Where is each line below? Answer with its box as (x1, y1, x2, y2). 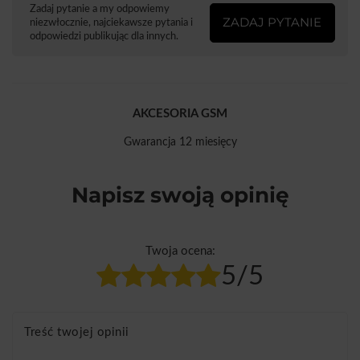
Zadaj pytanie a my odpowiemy (30, 2, 170, 14)
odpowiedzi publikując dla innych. (30, 30, 178, 42)
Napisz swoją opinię (71, 182, 289, 209)
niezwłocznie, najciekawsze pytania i (30, 16, 193, 28)
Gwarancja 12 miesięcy (123, 136, 237, 149)
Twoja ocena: (145, 244, 215, 257)
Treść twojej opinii (24, 325, 129, 338)
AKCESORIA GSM (133, 107, 227, 120)
